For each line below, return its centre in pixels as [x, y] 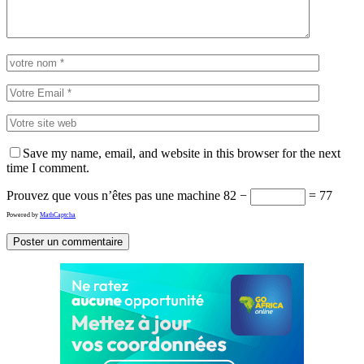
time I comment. [48, 167]
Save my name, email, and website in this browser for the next [182, 153]
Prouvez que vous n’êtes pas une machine [113, 195]
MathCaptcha [58, 214]
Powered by [23, 214]
